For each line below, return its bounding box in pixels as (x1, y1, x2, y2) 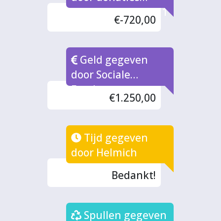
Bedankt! (111, 168, 156, 183)
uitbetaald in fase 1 (71, 4, 168, 19)
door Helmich (71, 145, 138, 159)
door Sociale (71, 68, 131, 82)
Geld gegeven (77, 53, 148, 67)
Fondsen (71, 82, 114, 97)
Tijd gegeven (81, 130, 148, 145)
